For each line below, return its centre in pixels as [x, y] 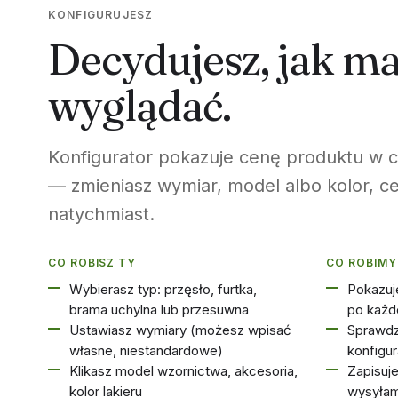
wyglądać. [139, 105]
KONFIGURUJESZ [100, 15]
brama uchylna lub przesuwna [159, 310]
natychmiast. [101, 214]
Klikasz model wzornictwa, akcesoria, [183, 371]
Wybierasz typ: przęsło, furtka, [163, 289]
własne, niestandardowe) [146, 350]
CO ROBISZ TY [92, 263]
